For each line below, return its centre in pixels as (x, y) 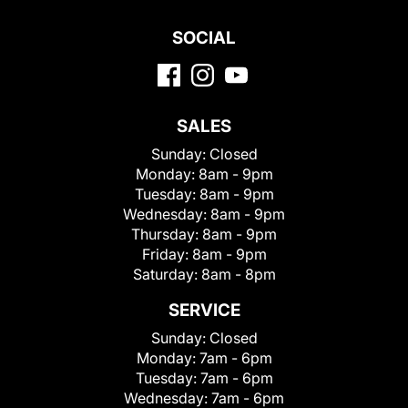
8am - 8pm (238, 274)
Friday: (167, 254)
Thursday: (167, 234)
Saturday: (167, 274)
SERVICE (204, 310)
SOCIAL (204, 37)
